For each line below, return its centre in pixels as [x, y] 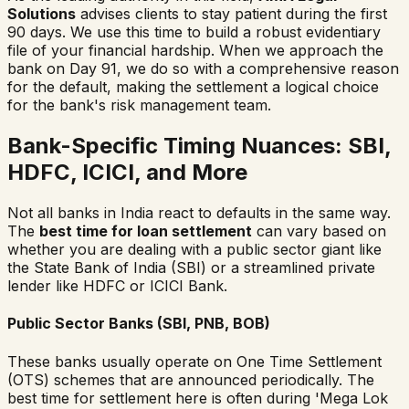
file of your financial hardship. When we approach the [195, 51]
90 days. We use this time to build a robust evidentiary [194, 32]
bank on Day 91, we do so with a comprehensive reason [203, 69]
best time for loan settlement [146, 231]
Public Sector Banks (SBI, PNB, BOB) [139, 324]
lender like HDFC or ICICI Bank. [117, 286]
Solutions [42, 14]
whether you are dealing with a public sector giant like [194, 250]
